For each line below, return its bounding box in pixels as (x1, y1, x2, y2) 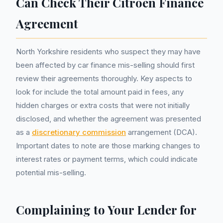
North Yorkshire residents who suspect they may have (16, 47, 201, 56)
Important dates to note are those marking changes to (16, 141, 200, 150)
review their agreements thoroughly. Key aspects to (16, 74, 192, 83)
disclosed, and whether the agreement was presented (16, 114, 201, 123)
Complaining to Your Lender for (16, 202, 197, 218)
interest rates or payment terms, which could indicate (16, 154, 198, 164)
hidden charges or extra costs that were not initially (16, 101, 190, 110)
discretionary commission (32, 127, 126, 137)
